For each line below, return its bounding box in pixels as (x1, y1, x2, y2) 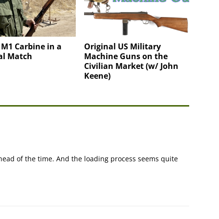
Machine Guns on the (84, 50, 168, 62)
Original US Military (84, 41, 161, 52)
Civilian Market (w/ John (84, 60, 179, 71)
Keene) (84, 70, 111, 81)
